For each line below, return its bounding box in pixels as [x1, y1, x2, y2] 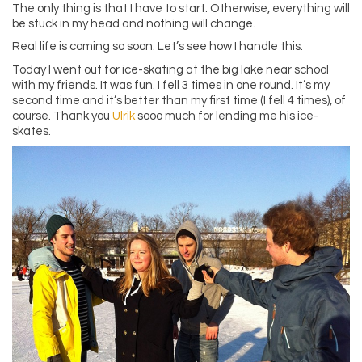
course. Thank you [12, 109, 112, 122]
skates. [12, 124, 51, 137]
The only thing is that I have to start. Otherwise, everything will [12, 2, 350, 15]
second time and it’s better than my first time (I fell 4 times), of [12, 94, 346, 107]
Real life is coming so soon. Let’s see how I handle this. [12, 40, 303, 53]
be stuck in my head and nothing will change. [12, 17, 255, 30]
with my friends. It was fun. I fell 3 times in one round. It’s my [12, 78, 330, 91]
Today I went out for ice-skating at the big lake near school [12, 63, 329, 76]
